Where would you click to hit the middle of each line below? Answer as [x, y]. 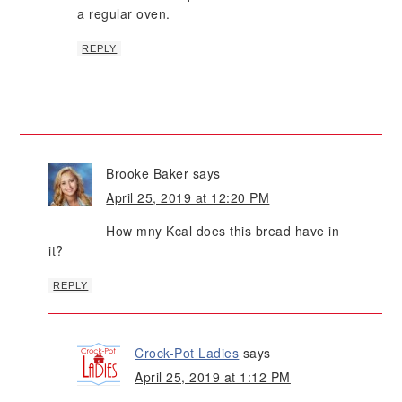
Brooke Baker [148, 174]
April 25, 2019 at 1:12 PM [213, 377]
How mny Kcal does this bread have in [223, 231]
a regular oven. [124, 14]
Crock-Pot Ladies [187, 353]
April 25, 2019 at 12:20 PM [188, 198]
